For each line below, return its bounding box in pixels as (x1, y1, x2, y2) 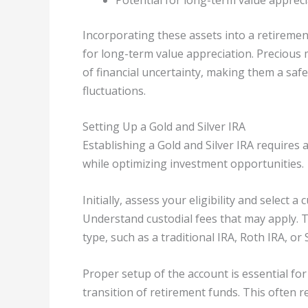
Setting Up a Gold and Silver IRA (82, 119, 245, 135)
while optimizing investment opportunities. (82, 156, 304, 172)
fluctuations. (82, 82, 146, 98)
